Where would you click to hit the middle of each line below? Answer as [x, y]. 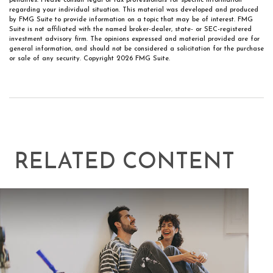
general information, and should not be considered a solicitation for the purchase [136, 49]
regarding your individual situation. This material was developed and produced [134, 10]
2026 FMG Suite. [143, 59]
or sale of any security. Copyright [63, 59]
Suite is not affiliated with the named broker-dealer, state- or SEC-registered [130, 30]
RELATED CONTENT [124, 163]
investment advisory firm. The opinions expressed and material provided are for [134, 39]
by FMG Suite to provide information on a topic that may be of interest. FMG [131, 20]
